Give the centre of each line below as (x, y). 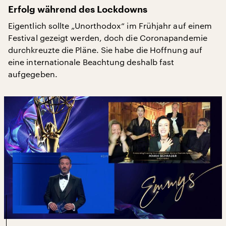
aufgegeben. (33, 74)
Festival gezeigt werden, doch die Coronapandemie (108, 38)
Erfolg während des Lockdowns (78, 10)
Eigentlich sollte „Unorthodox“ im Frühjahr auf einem (110, 25)
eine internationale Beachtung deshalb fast (91, 62)
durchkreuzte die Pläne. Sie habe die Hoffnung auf (105, 50)
